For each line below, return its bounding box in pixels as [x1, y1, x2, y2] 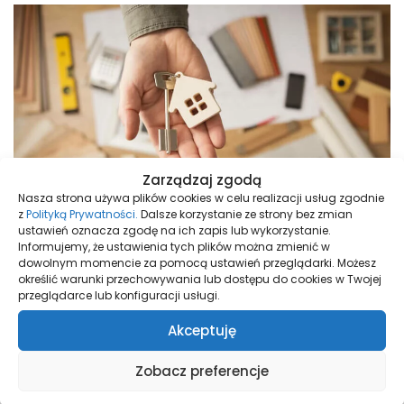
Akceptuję [168, 320, 236, 340]
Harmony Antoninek [137, 379, 267, 398]
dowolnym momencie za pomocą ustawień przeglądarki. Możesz [18, 255, 376, 271]
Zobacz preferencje [135, 361, 269, 381]
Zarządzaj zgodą [142, 170, 262, 189]
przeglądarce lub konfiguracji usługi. [18, 288, 220, 303]
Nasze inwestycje [142, 349, 262, 368]
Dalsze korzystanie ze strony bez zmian [138, 207, 353, 222]
